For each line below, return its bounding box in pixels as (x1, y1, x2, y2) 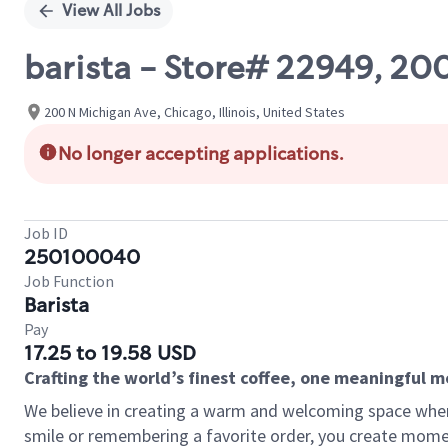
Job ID (24, 223, 68, 243)
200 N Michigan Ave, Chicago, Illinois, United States (44, 102, 345, 121)
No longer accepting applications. (58, 142, 344, 166)
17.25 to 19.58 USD (24, 340, 196, 366)
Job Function (24, 271, 114, 291)
